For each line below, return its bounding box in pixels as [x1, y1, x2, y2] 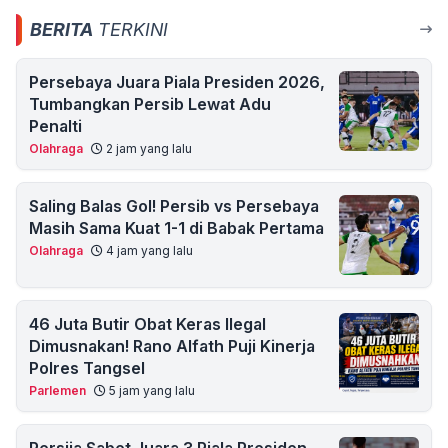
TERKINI [93, 19, 168, 40]
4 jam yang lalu [103, 243, 193, 258]
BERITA [30, 19, 93, 40]
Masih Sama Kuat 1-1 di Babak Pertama [29, 218, 324, 238]
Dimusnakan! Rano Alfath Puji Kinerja [29, 336, 315, 356]
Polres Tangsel [29, 358, 145, 378]
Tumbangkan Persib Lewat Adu [29, 94, 271, 114]
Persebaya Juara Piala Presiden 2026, [29, 72, 325, 92]
